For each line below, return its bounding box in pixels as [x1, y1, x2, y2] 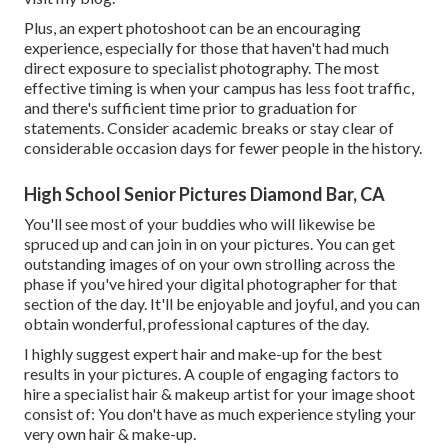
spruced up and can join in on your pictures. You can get [24, 234, 395, 254]
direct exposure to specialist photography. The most [24, 58, 379, 78]
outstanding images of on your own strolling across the [24, 254, 395, 274]
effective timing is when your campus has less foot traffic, [24, 78, 414, 98]
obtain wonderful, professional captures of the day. [24, 314, 369, 334]
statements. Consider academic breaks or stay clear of [24, 118, 394, 138]
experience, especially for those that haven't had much [24, 38, 389, 58]
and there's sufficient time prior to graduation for [24, 98, 357, 118]
